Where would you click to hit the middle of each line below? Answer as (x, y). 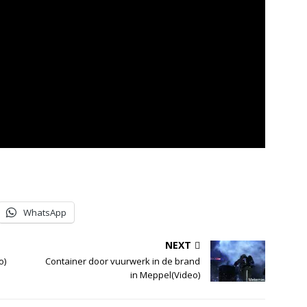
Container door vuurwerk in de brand (123, 261)
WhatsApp (45, 212)
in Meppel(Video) (165, 274)
